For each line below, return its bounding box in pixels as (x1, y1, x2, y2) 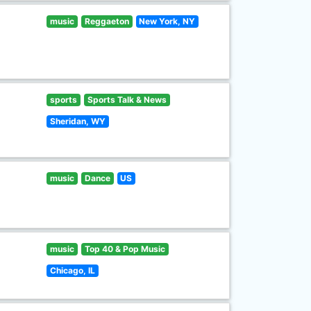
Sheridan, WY (50, 116, 106, 126)
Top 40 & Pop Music (84, 244, 165, 254)
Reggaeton (84, 16, 129, 26)
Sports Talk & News (87, 94, 167, 105)
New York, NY (139, 16, 196, 26)
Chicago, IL (50, 265, 96, 276)
